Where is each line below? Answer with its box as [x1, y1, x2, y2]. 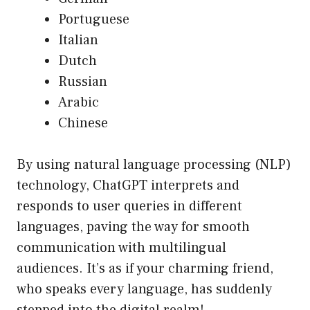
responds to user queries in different [17, 197, 242, 216]
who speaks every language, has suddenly [17, 280, 272, 299]
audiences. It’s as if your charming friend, [17, 259, 273, 278]
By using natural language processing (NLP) [17, 156, 291, 174]
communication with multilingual [17, 239, 226, 257]
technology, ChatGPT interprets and [17, 176, 239, 195]
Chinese [58, 114, 108, 133]
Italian [58, 31, 98, 50]
